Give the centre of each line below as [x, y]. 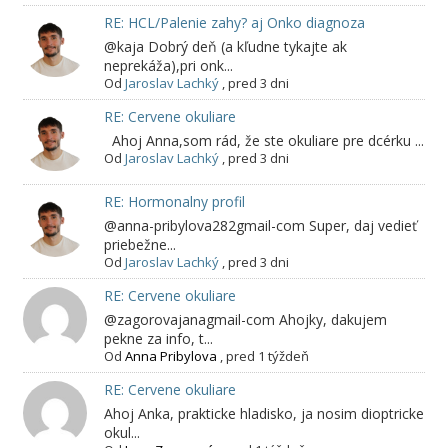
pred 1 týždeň [267, 356]
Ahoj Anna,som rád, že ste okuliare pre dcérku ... [263, 140]
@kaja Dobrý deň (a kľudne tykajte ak [225, 46]
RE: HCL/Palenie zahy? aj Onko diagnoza [234, 22]
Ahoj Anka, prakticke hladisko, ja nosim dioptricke [263, 414]
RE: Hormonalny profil [174, 202]
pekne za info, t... [158, 339]
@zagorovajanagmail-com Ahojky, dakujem [245, 320]
